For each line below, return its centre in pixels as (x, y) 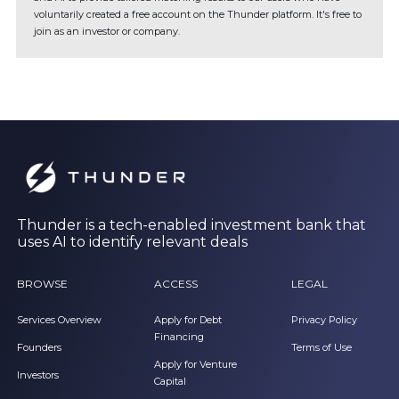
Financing (179, 337)
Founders (39, 348)
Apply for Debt (187, 320)
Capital (170, 382)
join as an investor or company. (107, 31)
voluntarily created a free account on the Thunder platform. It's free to (198, 14)
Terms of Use (321, 348)
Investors (38, 375)
